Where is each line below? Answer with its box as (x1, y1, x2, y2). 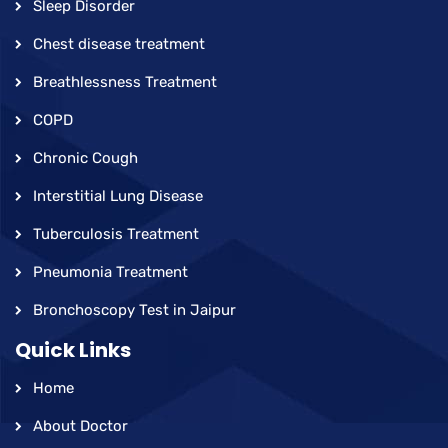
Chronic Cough (33, 148, 138, 167)
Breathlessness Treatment (33, 72, 217, 91)
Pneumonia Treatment (33, 262, 188, 281)
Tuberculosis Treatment (33, 224, 199, 243)
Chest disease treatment (33, 34, 205, 53)
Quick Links (15, 335, 131, 364)
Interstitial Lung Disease (33, 186, 203, 205)
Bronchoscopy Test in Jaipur (33, 300, 236, 319)
